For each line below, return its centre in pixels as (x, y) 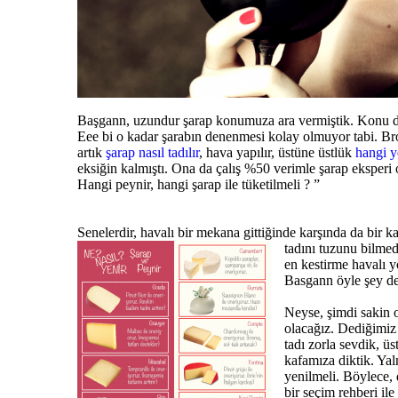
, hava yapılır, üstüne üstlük (277, 152)
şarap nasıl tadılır (152, 152)
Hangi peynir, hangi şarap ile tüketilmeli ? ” (199, 184)
